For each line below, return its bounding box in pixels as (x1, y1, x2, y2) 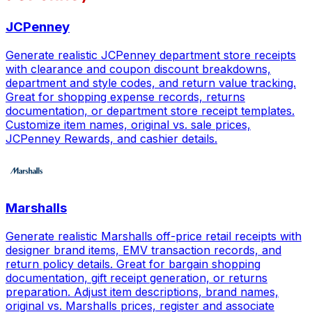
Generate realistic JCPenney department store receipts (6, 47, 296, 62)
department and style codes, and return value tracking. (6, 75, 296, 90)
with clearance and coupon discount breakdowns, (6, 61, 271, 76)
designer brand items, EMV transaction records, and (6, 243, 281, 258)
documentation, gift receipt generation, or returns (6, 271, 267, 286)
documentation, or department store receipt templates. (6, 103, 295, 118)
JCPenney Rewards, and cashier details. (6, 131, 217, 146)
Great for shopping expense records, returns (6, 89, 245, 104)
